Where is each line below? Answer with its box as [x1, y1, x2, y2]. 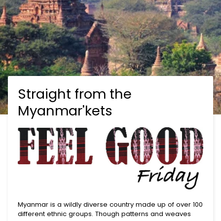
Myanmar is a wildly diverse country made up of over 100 [18, 199, 203, 209]
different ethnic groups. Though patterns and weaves [18, 209, 191, 219]
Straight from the [18, 84, 132, 104]
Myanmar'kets [18, 101, 112, 120]
